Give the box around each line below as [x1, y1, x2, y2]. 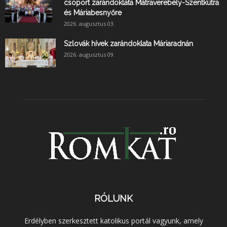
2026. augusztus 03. [64, 20, 115, 28]
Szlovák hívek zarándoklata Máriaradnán [64, 40, 193, 48]
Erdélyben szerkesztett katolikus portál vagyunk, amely [24, 216, 203, 226]
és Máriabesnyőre [64, 9, 122, 17]
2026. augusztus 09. [64, 51, 115, 59]
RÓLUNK [94, 193, 133, 204]
